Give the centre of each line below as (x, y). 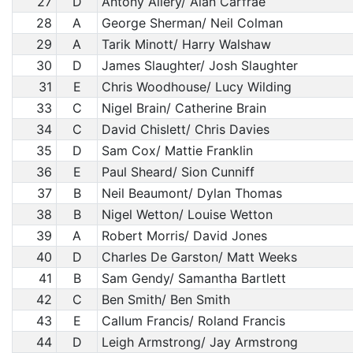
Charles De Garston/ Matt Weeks (199, 257)
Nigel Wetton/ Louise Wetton (187, 214)
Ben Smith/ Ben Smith (165, 299)
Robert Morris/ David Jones (184, 236)
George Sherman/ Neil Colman (192, 23)
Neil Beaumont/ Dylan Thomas (191, 193)
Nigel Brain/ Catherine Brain (184, 108)
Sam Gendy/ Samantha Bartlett (193, 278)
